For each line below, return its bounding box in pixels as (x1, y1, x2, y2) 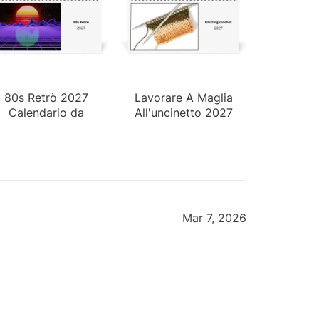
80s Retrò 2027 (4, 90, 88, 105)
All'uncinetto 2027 (134, 105, 233, 120)
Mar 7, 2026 (182, 210, 246, 225)
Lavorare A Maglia (134, 90, 233, 105)
